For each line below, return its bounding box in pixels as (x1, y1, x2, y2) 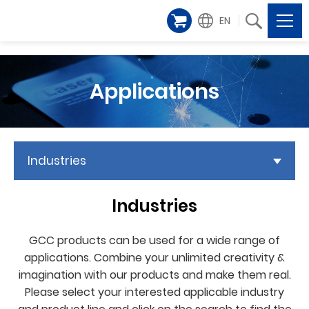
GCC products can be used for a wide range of (29, 232, 280, 248)
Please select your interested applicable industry (25, 284, 284, 300)
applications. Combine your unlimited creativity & (24, 250, 285, 266)
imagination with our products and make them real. (18, 267, 291, 283)
